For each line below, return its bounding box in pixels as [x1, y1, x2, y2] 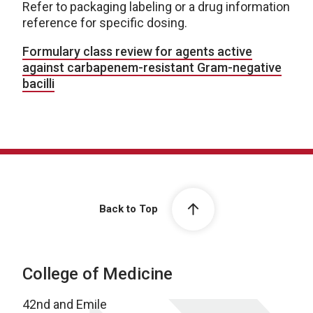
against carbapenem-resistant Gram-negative [22, 60, 282, 75]
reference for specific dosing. [22, 15, 187, 30]
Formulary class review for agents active [22, 44, 252, 59]
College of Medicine [22, 264, 173, 284]
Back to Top [99, 203, 158, 216]
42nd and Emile [22, 297, 107, 312]
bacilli [22, 76, 54, 91]
